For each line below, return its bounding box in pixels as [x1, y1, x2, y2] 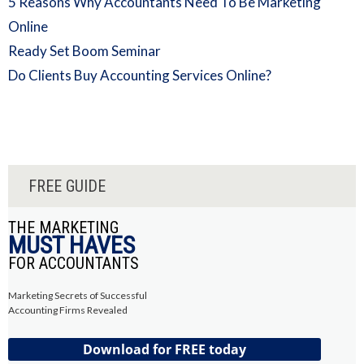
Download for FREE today [83, 340, 247, 359]
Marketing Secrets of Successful [8, 289, 147, 302]
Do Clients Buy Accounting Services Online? [8, 67, 271, 84]
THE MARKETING [8, 218, 119, 238]
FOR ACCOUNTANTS [8, 253, 139, 274]
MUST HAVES [8, 231, 135, 260]
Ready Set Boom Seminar [8, 42, 161, 60]
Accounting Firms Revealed [8, 304, 128, 317]
